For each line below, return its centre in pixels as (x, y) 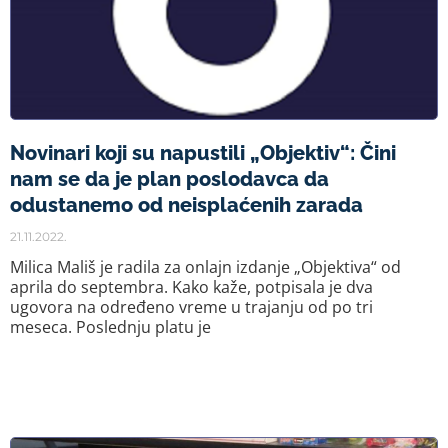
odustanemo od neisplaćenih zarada (186, 205)
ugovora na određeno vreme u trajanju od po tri (191, 307)
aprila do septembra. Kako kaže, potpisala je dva (191, 287)
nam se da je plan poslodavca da (169, 179)
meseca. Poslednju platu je (110, 327)
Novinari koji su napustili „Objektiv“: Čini (203, 153)
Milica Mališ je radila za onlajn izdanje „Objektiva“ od (205, 267)
